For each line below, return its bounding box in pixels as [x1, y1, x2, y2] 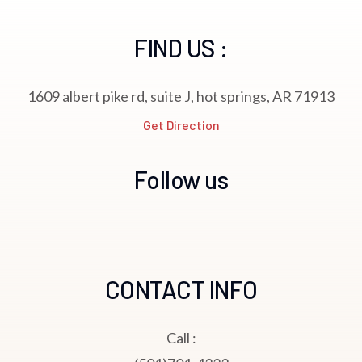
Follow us [133, 164, 229, 194]
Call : [166, 328, 196, 347]
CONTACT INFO [104, 274, 258, 304]
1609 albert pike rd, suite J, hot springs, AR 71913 [27, 86, 335, 105]
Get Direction [142, 116, 220, 133]
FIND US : [134, 32, 228, 62]
